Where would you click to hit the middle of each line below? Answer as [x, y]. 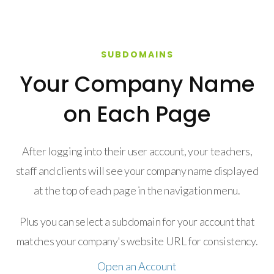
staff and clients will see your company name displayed [137, 171]
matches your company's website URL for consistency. [137, 241]
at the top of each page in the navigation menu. [137, 191]
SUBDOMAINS [137, 55]
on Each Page [137, 114]
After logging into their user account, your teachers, [137, 151]
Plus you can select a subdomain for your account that [137, 222]
